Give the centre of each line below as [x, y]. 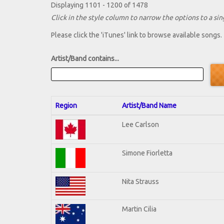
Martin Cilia [139, 209]
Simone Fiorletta [147, 153]
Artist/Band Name [149, 105]
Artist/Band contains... [85, 59]
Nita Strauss [140, 181]
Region [66, 105]
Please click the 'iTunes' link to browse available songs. [136, 35]
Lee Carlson [140, 124]
